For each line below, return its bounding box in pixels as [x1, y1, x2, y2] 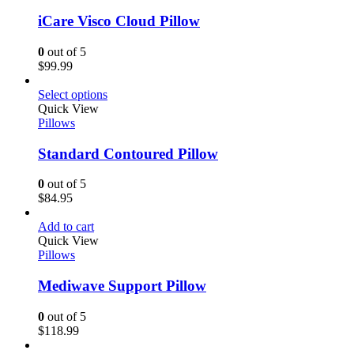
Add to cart [38, 220, 94, 234]
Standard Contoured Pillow [38, 145, 218, 162]
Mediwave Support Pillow [38, 277, 206, 294]
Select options [38, 87, 107, 101]
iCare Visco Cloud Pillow [38, 13, 200, 30]
